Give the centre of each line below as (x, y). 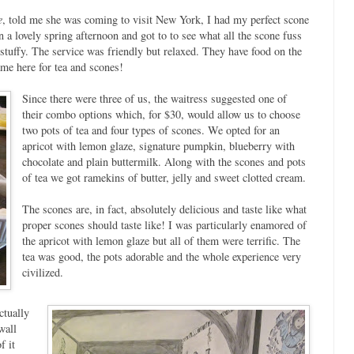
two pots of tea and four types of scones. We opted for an (151, 130)
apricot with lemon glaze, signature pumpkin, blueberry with (158, 145)
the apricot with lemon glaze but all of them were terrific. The (161, 240)
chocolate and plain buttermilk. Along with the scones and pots (164, 161)
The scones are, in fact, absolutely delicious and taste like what (164, 209)
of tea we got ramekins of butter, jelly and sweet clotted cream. (164, 177)
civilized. (42, 272)
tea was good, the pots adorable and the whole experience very (161, 256)
